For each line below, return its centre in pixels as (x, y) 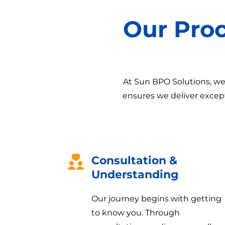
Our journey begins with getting (156, 198)
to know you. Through (135, 212)
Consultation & (134, 160)
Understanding (135, 174)
